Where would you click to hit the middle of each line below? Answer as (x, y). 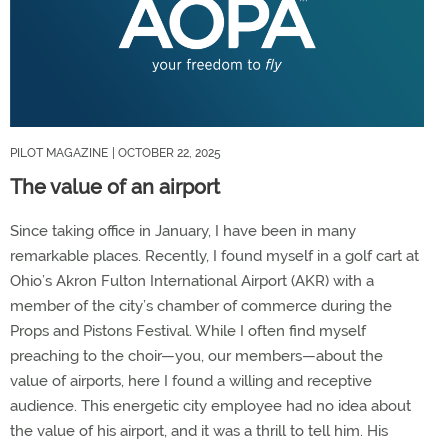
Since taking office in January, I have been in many (183, 230)
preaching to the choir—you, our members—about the (196, 355)
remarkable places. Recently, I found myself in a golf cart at (214, 255)
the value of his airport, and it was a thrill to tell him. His (199, 430)
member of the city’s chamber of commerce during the (201, 305)
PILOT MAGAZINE (59, 152)
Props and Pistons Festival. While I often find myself (188, 330)
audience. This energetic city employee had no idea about (210, 405)
